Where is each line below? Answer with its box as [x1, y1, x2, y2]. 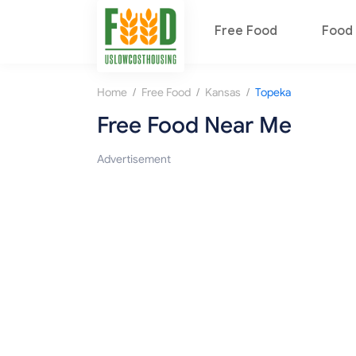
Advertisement [97, 153, 171, 167]
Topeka [255, 86, 291, 100]
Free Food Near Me [97, 111, 292, 140]
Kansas [205, 86, 241, 100]
